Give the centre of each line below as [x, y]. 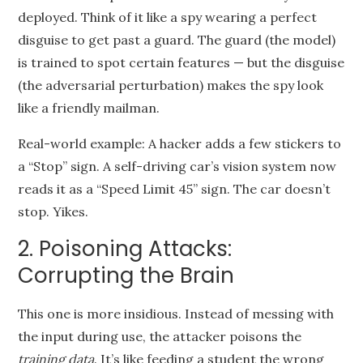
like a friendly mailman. [89, 108]
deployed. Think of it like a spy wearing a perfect [168, 17]
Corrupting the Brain [126, 275]
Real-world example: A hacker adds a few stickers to [180, 143]
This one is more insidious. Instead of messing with [176, 314]
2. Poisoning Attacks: [125, 249]
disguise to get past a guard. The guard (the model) [177, 40]
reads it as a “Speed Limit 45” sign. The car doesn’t [175, 189]
